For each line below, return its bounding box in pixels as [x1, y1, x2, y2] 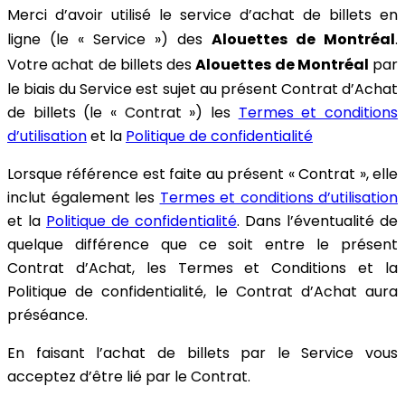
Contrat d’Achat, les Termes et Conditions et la [7, 257, 398, 281]
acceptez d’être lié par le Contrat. [7, 365, 250, 390]
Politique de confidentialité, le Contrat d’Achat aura [7, 280, 398, 305]
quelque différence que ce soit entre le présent [7, 233, 398, 258]
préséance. [7, 304, 88, 328]
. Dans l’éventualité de [237, 210, 398, 234]
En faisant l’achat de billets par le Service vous [7, 342, 398, 366]
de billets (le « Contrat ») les [7, 101, 239, 126]
